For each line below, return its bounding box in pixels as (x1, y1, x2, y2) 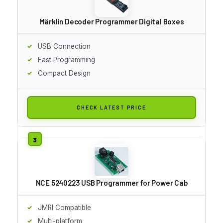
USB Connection (38, 42, 91, 50)
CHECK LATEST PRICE (77, 104, 146, 111)
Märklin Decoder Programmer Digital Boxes (39, 16, 184, 26)
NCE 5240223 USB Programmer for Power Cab (35, 178, 188, 187)
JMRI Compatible (38, 203, 91, 212)
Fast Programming (38, 55, 95, 64)
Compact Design (38, 69, 91, 77)
